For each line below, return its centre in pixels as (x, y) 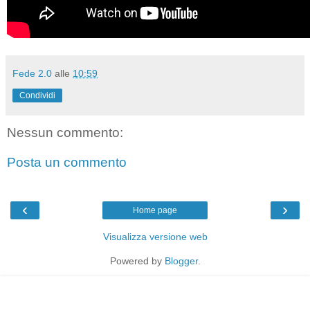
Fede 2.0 (32, 73)
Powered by (137, 261)
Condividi (37, 95)
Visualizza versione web (155, 236)
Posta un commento (67, 163)
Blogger (181, 261)
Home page (155, 210)
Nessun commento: (65, 132)
